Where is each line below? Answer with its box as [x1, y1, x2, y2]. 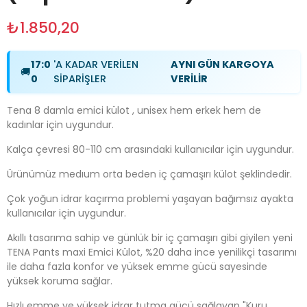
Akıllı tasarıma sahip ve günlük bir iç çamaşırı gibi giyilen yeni [7, 231, 293, 245]
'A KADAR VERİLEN [53, 58, 138, 71]
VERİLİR [170, 72, 208, 86]
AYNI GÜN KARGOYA [170, 58, 274, 71]
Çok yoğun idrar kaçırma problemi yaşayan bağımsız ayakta [7, 192, 293, 206]
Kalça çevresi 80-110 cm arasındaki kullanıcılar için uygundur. [7, 143, 294, 156]
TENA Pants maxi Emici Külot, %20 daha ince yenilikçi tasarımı [7, 245, 297, 259]
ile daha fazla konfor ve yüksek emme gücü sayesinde [7, 260, 267, 273]
